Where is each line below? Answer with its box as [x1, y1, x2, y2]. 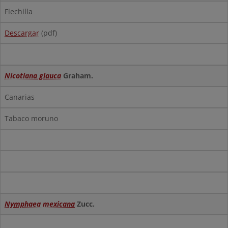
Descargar [5, 28, 39, 38]
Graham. [61, 71, 93, 80]
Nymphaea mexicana [5, 199, 75, 209]
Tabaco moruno [5, 113, 58, 123]
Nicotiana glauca [5, 71, 61, 80]
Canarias [5, 92, 35, 102]
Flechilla [5, 7, 33, 16]
